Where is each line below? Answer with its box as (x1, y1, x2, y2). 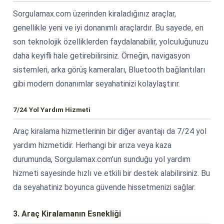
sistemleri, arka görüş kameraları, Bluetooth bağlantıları (13, 64, 205, 74)
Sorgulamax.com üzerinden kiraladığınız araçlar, (13, 8, 176, 18)
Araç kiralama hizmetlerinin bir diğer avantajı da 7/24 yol (13, 126, 206, 136)
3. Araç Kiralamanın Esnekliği (13, 208, 121, 218)
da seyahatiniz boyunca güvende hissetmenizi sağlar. (13, 182, 195, 192)
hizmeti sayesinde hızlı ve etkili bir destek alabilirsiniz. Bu (13, 168, 210, 178)
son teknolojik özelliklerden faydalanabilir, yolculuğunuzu (13, 36, 208, 46)
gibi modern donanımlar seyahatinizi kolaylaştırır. (13, 78, 180, 88)
